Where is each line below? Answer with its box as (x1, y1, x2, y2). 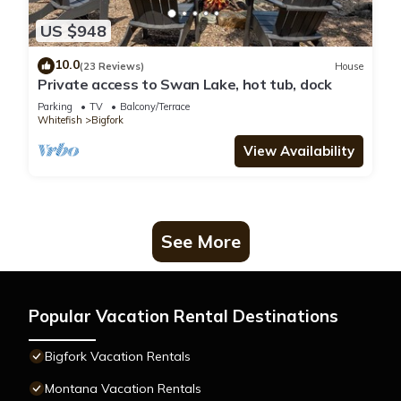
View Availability (243, 142, 354, 160)
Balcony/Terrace (120, 100, 190, 114)
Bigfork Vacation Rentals (45, 348, 191, 365)
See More (160, 230, 241, 253)
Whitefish (38, 114, 82, 127)
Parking (38, 100, 73, 114)
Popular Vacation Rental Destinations (29, 305, 338, 328)
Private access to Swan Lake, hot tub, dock (38, 75, 332, 94)
